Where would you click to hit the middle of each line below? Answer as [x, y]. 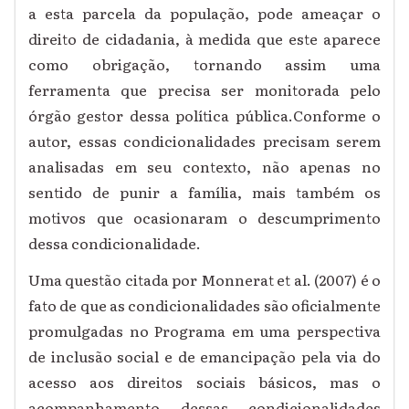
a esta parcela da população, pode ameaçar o [204, 13]
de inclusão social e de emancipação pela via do [204, 357]
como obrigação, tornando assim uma [204, 64]
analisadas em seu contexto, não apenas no [204, 167]
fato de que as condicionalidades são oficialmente [204, 305]
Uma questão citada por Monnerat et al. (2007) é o [204, 280]
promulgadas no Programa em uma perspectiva [204, 331]
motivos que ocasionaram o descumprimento [204, 218]
